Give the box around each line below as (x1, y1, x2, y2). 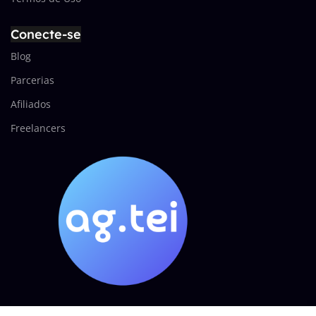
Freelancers (11, 121, 66, 135)
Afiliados (11, 97, 51, 111)
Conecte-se (11, 25, 81, 42)
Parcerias (11, 73, 54, 87)
